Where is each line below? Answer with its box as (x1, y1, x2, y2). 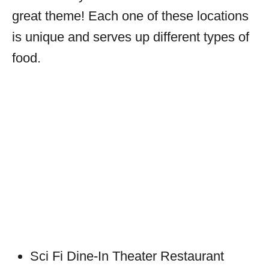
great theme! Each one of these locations (12, 8, 249, 24)
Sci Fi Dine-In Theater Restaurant (30, 249, 224, 264)
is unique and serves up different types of (12, 29, 249, 45)
